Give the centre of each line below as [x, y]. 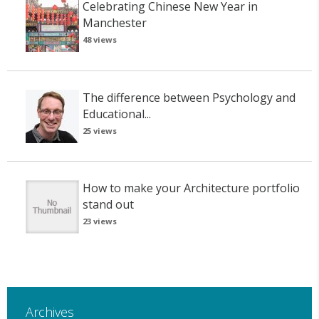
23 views [99, 221]
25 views [99, 130]
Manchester [114, 23]
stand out [108, 204]
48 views [99, 40]
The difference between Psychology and [189, 97]
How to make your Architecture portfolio [191, 188]
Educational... [116, 114]
